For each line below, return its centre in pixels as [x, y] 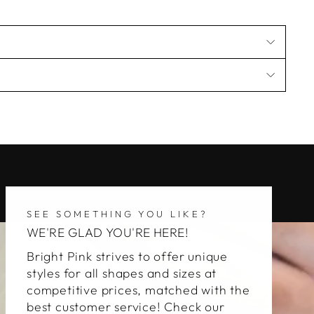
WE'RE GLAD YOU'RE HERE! [108, 232]
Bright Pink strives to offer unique [128, 256]
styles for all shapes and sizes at [122, 273]
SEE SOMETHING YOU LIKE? [118, 214]
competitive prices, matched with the [138, 290]
